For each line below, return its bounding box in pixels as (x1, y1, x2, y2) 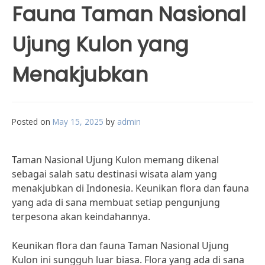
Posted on (12, 116, 53, 127)
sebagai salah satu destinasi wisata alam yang (12, 167, 217, 180)
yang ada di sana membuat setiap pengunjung (12, 196, 220, 209)
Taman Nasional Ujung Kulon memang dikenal (12, 153, 219, 166)
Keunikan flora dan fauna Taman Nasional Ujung (12, 239, 229, 252)
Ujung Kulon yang (12, 30, 189, 59)
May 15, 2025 (53, 116, 104, 127)
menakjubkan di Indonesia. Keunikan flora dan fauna (12, 182, 249, 195)
